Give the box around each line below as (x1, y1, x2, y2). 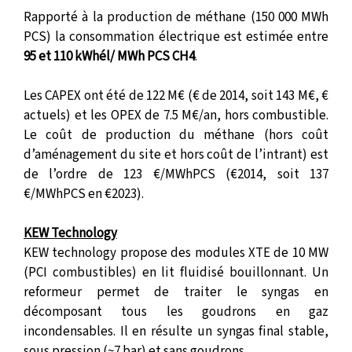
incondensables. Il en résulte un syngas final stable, (24, 321, 328, 341)
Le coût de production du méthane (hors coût (24, 125, 328, 145)
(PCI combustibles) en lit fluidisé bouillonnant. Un (24, 262, 328, 282)
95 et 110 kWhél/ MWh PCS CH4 (24, 46, 195, 66)
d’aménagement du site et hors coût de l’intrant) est (24, 145, 328, 164)
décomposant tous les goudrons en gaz (24, 302, 328, 321)
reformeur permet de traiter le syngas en (24, 282, 328, 302)
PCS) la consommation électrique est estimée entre (24, 27, 328, 46)
